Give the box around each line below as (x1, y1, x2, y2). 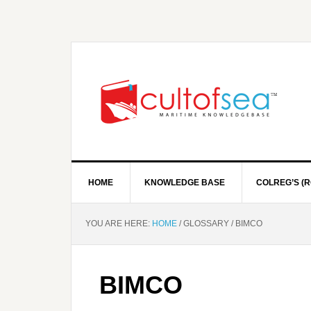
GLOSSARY (181, 219, 231, 228)
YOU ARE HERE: (85, 219, 152, 228)
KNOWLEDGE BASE (144, 178, 225, 187)
